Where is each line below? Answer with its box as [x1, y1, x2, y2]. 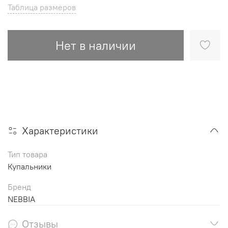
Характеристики [22, 124, 98, 137]
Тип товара [8, 149, 47, 159]
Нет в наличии [55, 38, 136, 53]
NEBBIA [8, 193, 35, 204]
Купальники [8, 161, 51, 172]
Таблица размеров [8, 2, 76, 13]
